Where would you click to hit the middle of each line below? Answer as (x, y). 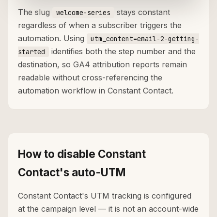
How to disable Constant (82, 154)
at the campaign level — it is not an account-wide (108, 209)
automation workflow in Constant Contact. (96, 91)
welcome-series (83, 13)
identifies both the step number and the (122, 52)
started (31, 52)
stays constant (142, 12)
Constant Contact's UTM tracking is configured (105, 196)
